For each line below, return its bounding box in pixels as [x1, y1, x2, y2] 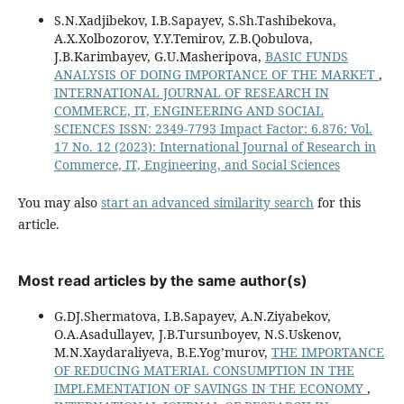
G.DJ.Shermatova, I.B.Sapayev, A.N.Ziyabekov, [53, 308, 331, 326]
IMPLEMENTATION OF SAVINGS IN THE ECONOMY [53, 380, 367, 398]
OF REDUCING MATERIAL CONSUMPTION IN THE [53, 362, 354, 380]
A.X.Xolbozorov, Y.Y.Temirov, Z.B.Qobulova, [53, 30, 313, 48]
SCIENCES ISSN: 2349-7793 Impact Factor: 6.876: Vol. [53, 120, 372, 138]
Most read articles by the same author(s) [17, 271, 308, 290]
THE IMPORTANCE [271, 344, 384, 362]
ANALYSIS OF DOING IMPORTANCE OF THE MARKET [53, 66, 379, 84]
